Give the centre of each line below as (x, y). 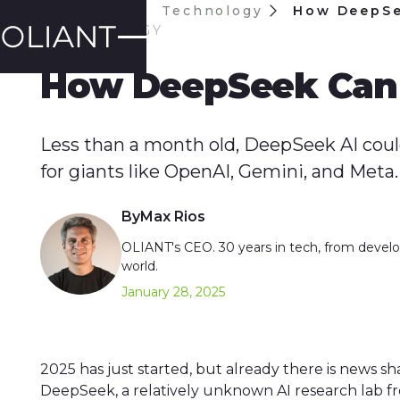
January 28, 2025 (174, 292)
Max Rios (173, 217)
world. (140, 267)
